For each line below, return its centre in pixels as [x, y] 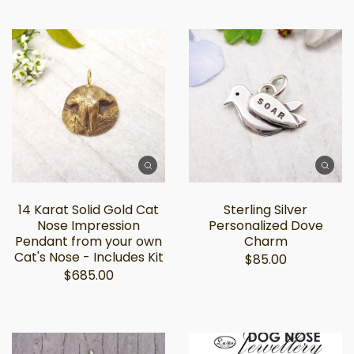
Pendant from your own [88, 241]
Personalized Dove [265, 226]
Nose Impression [88, 226]
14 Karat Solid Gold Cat [88, 210]
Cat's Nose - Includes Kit [88, 257]
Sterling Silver [265, 210]
